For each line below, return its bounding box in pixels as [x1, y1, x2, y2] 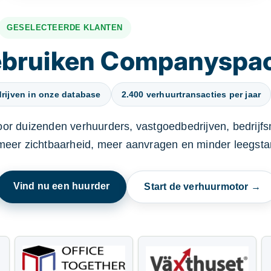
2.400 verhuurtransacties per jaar [121, 90, 261, 99]
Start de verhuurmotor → [144, 181, 261, 192]
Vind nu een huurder [13, 181, 110, 191]
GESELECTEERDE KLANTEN [7, 23, 123, 32]
